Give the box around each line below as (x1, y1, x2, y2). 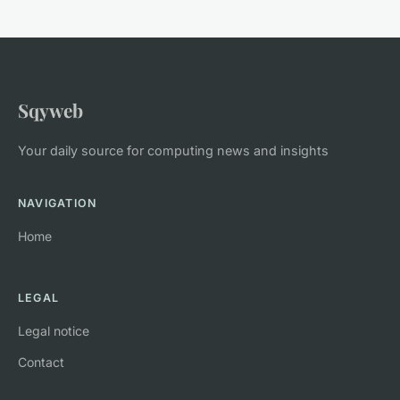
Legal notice (18, 322, 89, 338)
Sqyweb (18, 96, 83, 122)
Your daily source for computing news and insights (18, 142, 329, 158)
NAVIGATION (18, 196, 97, 210)
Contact (18, 354, 64, 370)
